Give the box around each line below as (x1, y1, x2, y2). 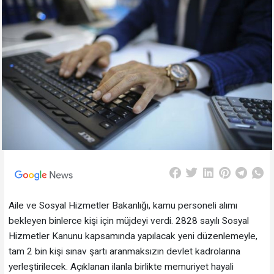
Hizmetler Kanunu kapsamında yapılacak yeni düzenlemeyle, (8, 230, 257, 242)
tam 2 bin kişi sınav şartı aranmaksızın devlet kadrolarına (8, 245, 240, 257)
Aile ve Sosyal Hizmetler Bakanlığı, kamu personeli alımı (8, 199, 237, 211)
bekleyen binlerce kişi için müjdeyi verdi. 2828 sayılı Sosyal (8, 215, 249, 226)
